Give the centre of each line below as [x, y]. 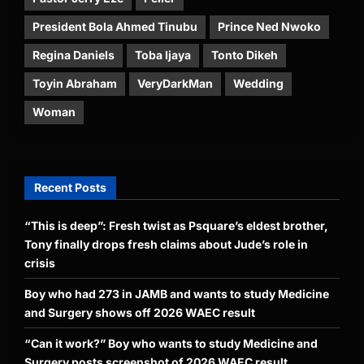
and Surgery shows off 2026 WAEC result [140, 312]
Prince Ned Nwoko [269, 27]
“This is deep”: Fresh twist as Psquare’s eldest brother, [176, 225]
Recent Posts [70, 187]
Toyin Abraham [75, 84]
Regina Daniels [74, 55]
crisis [40, 262]
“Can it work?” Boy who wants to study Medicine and [171, 343]
